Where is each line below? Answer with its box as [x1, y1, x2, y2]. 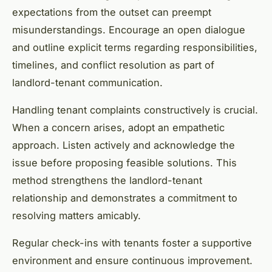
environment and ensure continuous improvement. [12, 254, 253, 267]
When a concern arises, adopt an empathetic [12, 121, 225, 134]
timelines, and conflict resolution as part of [12, 59, 214, 72]
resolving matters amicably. [12, 209, 141, 222]
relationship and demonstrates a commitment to [12, 192, 237, 205]
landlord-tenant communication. [12, 76, 163, 89]
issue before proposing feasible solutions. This [12, 157, 237, 169]
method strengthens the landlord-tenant [12, 174, 202, 187]
